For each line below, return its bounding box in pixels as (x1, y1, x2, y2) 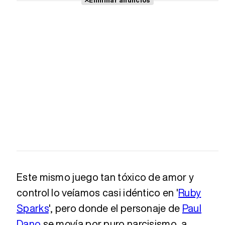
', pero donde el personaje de (48, 200, 182, 215)
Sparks (17, 200, 49, 215)
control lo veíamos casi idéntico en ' (17, 185, 179, 200)
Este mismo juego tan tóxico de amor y (17, 169, 194, 184)
